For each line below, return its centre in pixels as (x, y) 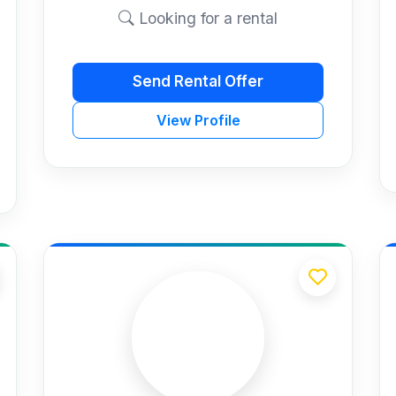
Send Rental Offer (198, 82)
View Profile (198, 120)
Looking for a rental (206, 18)
